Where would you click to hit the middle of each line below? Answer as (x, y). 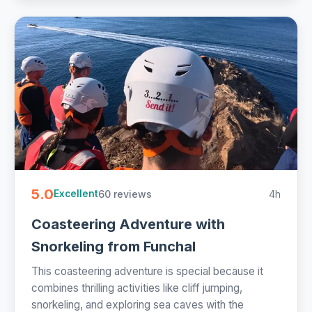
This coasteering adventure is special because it (147, 271)
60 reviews (125, 194)
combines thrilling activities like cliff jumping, (137, 288)
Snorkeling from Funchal (114, 246)
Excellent (76, 194)
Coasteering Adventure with (128, 224)
